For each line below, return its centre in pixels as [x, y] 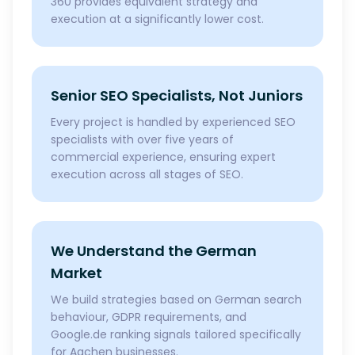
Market [76, 273]
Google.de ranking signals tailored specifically [176, 334]
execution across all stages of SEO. [147, 174]
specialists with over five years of [142, 139]
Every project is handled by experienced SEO [173, 122]
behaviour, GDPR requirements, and [149, 317]
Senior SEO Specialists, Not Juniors [177, 95]
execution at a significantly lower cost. [157, 19]
